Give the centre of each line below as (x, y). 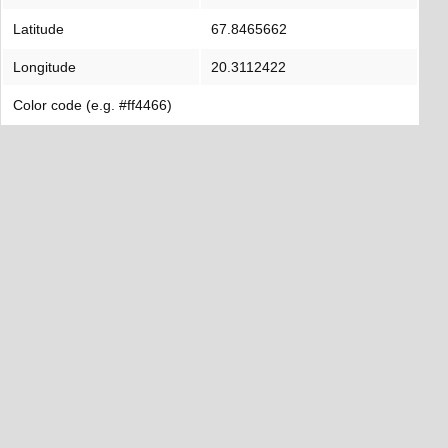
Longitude (44, 67)
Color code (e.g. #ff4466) (92, 105)
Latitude (38, 29)
